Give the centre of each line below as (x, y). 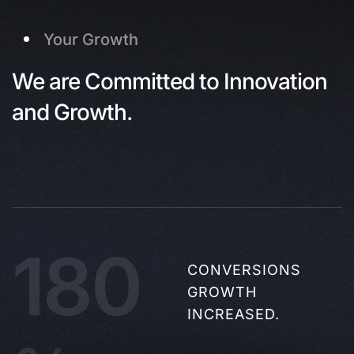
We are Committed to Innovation (169, 81)
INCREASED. (234, 314)
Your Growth (91, 40)
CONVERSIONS (245, 270)
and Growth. (72, 112)
